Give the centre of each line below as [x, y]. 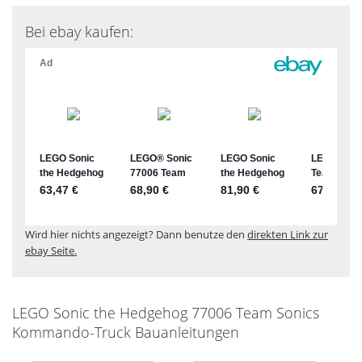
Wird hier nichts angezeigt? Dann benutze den [136, 234]
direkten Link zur [288, 234]
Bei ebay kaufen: [79, 31]
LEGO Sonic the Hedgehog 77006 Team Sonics [166, 312]
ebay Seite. [51, 250]
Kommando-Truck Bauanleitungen [126, 332]
